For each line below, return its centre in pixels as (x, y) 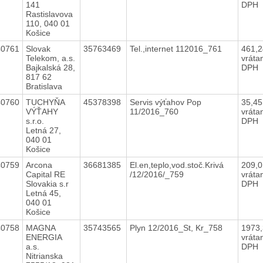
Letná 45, (43, 193)
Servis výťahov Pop (165, 102)
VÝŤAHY (42, 111)
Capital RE (45, 174)
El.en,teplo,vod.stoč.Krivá (176, 165)
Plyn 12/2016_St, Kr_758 (177, 227)
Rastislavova (49, 14)
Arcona (39, 165)
